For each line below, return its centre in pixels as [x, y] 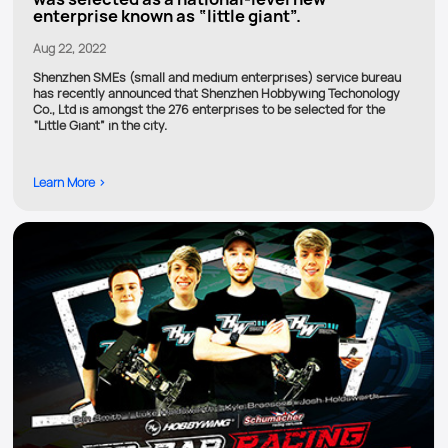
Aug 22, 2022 [69, 49]
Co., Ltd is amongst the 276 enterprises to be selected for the [209, 109]
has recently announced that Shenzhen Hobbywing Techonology [216, 93]
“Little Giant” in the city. [100, 125]
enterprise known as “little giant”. [167, 16]
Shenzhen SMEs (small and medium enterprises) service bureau [217, 77]
